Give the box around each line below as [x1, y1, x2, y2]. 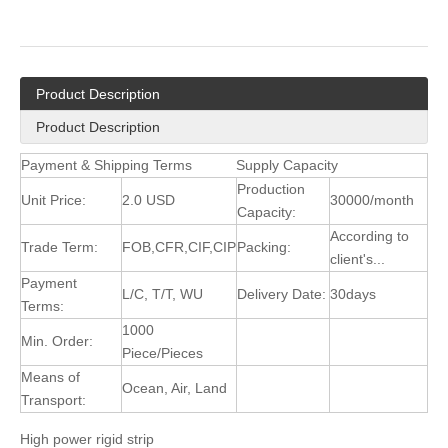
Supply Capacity [236, 157, 338, 174]
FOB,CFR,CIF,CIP [122, 239, 236, 256]
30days [330, 286, 376, 303]
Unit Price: [21, 192, 86, 209]
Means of [21, 369, 80, 386]
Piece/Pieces [122, 345, 203, 362]
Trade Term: [21, 239, 98, 256]
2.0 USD [122, 192, 175, 209]
